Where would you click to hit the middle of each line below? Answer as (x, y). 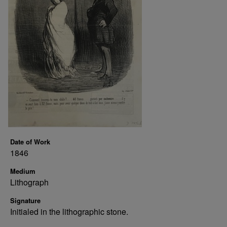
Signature (25, 200)
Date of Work (30, 142)
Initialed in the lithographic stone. (69, 212)
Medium (23, 171)
